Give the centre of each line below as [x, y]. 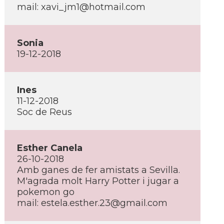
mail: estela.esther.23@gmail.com [92, 203]
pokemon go [46, 192]
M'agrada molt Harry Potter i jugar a [98, 181]
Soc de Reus [44, 112]
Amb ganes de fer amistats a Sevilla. [98, 170]
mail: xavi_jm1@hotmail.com [81, 7]
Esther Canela [50, 148]
